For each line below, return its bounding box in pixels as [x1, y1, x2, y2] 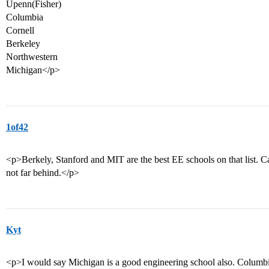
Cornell [6, 25, 34, 35]
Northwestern [6, 52, 58, 62]
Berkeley [6, 38, 40, 49]
